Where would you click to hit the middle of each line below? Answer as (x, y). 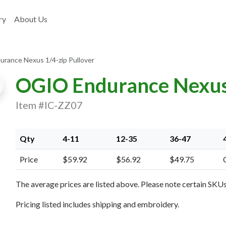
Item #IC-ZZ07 (49, 105)
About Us (31, 19)
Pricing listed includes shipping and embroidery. (97, 204)
